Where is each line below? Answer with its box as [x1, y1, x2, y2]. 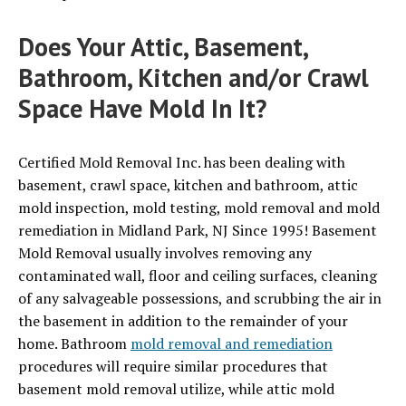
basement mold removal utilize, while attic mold [18, 379, 334, 400]
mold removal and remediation [130, 333, 333, 354]
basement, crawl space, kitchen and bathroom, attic [18, 175, 358, 196]
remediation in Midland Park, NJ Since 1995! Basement [18, 220, 377, 241]
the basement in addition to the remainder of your [18, 311, 348, 332]
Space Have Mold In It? [18, 92, 266, 126]
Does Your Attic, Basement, [18, 30, 307, 64]
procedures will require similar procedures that [18, 356, 328, 377]
